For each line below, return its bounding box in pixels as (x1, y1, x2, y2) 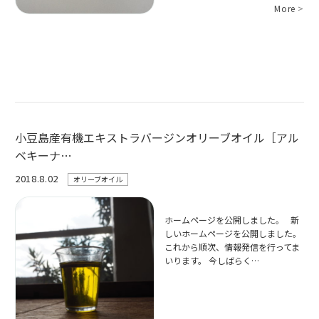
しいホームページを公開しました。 (164, 226, 302, 239)
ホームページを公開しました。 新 (164, 213, 300, 226)
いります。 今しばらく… (164, 253, 260, 266)
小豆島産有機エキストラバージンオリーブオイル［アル (15, 129, 299, 147)
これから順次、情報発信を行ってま (164, 240, 300, 253)
